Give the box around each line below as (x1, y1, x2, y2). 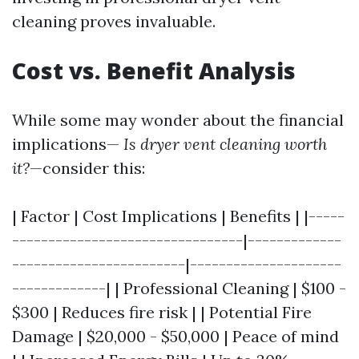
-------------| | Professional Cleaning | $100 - (12, 278, 346, 298)
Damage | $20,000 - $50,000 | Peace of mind (12, 326, 339, 346)
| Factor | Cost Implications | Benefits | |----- (12, 206, 345, 226)
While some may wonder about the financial (12, 110, 344, 130)
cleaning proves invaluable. (12, 11, 216, 31)
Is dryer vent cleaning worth (119, 134, 327, 154)
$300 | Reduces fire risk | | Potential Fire (12, 302, 312, 322)
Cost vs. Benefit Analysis (12, 55, 296, 86)
